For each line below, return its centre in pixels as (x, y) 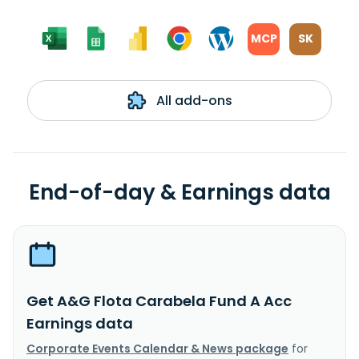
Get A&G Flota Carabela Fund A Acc (159, 301)
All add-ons (192, 100)
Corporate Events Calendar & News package (157, 348)
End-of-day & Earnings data (179, 192)
